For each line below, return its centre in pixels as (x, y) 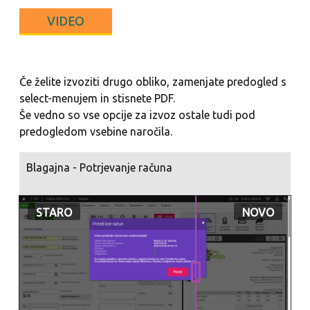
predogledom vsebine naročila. (96, 131)
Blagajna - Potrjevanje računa (99, 168)
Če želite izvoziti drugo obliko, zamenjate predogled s (153, 81)
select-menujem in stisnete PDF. (97, 98)
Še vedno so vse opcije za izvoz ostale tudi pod (137, 115)
